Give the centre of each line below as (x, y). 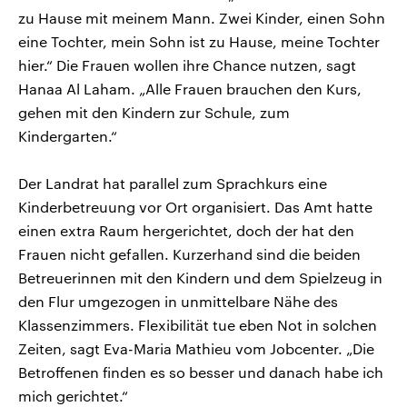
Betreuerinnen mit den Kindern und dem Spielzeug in (200, 278)
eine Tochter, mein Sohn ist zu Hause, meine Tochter (199, 42)
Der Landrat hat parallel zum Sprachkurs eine (173, 184)
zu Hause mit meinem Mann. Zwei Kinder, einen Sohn (202, 18)
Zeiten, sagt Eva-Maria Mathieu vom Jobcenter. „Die (196, 349)
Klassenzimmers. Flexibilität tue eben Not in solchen (198, 325)
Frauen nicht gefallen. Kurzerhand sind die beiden (189, 254)
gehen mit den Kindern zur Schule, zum (154, 113)
